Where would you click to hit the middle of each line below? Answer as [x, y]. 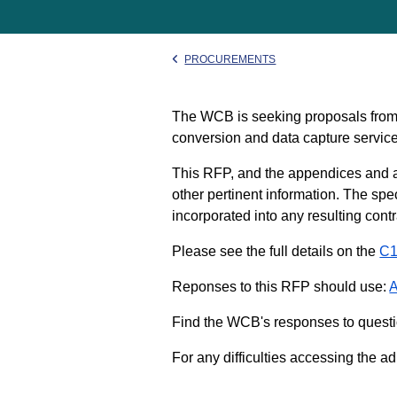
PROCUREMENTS [230, 59]
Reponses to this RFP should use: [281, 287]
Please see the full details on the [276, 251]
